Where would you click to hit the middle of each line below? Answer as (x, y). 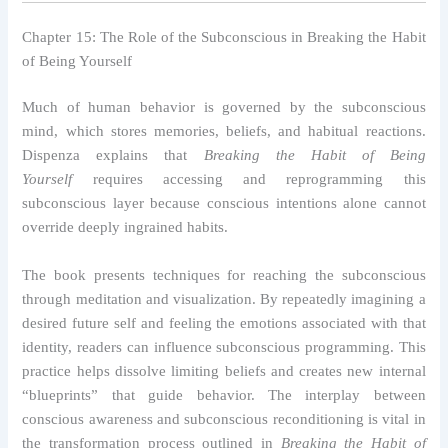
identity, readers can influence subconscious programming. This (224, 346)
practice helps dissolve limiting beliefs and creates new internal (224, 370)
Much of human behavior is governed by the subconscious (224, 107)
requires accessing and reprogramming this (249, 179)
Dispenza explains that (113, 155)
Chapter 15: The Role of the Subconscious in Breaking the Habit (224, 37)
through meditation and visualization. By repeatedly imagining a (224, 298)
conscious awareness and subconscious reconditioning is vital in (224, 418)
